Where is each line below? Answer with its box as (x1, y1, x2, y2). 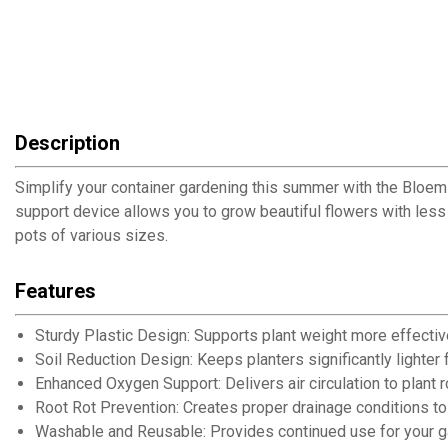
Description (15, 131, 120, 156)
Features (15, 279, 96, 304)
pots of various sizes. (15, 226, 168, 246)
